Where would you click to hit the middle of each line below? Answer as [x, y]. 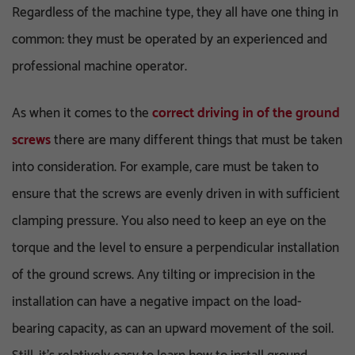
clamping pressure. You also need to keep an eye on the [169, 221]
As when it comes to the [82, 113]
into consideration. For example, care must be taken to [165, 167]
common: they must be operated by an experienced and [170, 39]
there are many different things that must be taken [197, 140]
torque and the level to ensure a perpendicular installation [176, 248]
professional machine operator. [99, 66]
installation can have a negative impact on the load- [157, 302]
